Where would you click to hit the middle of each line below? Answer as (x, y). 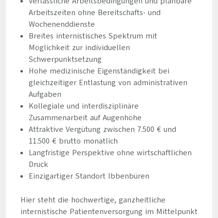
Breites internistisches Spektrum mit (93, 36)
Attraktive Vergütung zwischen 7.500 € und (102, 129)
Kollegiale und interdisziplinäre (83, 106)
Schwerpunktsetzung (65, 59)
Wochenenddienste (62, 24)
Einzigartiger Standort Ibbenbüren (89, 176)
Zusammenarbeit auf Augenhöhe (85, 118)
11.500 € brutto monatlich (73, 141)
